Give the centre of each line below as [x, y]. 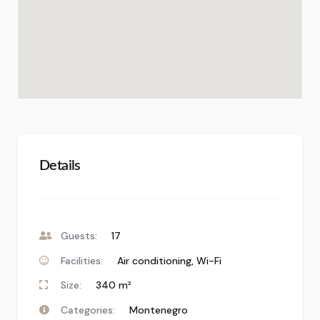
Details [60, 166]
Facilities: [82, 260]
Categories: [88, 310]
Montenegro [159, 310]
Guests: [79, 236]
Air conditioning [154, 260]
